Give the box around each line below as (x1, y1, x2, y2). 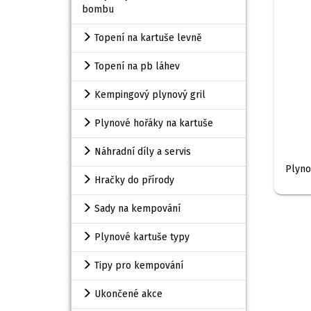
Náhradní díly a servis (92, 146, 191, 158)
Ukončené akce (92, 288, 162, 300)
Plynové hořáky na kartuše (92, 117, 213, 129)
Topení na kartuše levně (92, 32, 202, 44)
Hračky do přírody (92, 174, 174, 186)
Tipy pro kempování (92, 260, 183, 271)
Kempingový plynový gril (92, 89, 205, 101)
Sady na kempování (92, 203, 180, 215)
